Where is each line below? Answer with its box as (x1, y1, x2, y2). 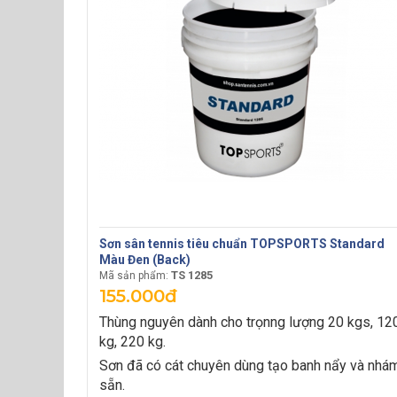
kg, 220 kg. (99, 333, 166, 350)
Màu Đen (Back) (99, 253, 191, 267)
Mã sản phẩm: (99, 269, 168, 282)
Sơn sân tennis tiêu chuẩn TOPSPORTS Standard (99, 237, 385, 251)
